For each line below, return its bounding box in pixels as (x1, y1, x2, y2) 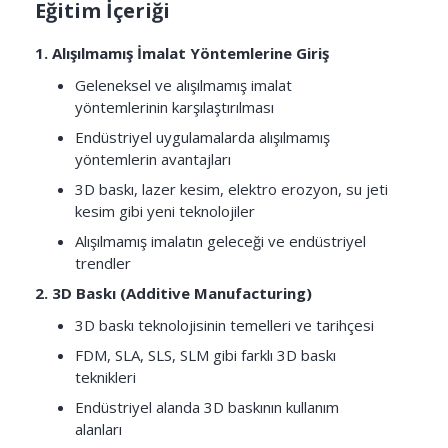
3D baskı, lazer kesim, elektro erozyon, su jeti (75, 179, 388, 199)
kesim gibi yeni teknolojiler (75, 201, 255, 221)
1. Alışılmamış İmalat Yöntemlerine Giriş (35, 43, 329, 63)
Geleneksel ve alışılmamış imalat (75, 75, 292, 95)
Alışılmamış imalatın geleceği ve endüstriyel (75, 231, 366, 251)
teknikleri (75, 367, 136, 387)
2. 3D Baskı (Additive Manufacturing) (35, 283, 312, 303)
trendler (75, 253, 131, 273)
